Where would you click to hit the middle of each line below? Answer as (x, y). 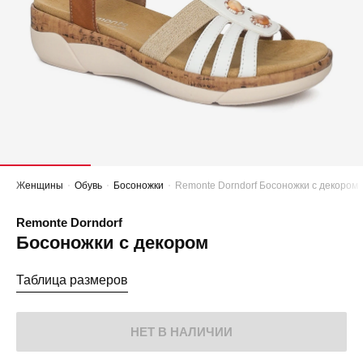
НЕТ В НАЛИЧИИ (181, 332)
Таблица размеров (72, 280)
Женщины (40, 186)
